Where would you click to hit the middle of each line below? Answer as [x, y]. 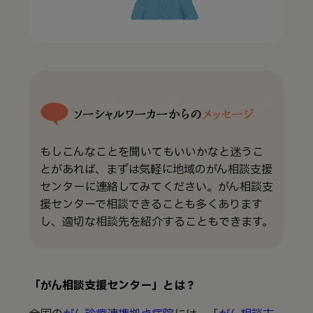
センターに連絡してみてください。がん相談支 [156, 187]
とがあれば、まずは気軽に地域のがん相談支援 [156, 169]
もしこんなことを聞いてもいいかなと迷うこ [152, 152]
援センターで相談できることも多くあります [151, 204]
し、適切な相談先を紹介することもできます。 [156, 222]
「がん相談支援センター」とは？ [113, 285]
